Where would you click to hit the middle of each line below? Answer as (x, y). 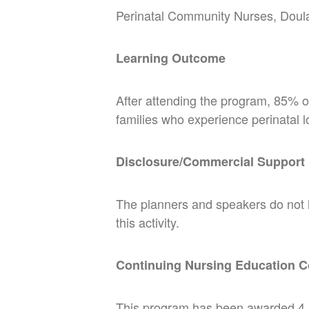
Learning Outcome (171, 58)
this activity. (148, 222)
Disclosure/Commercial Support (210, 161)
